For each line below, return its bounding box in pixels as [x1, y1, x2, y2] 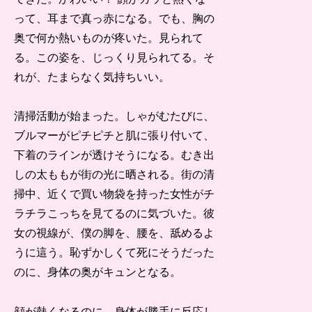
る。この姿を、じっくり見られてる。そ [14, 51, 215, 63]
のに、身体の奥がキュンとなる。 [14, 266, 182, 279]
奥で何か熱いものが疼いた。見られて [14, 31, 204, 44]
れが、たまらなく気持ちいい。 [14, 70, 171, 83]
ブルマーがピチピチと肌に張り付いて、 [14, 130, 215, 142]
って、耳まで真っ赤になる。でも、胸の [14, 12, 215, 24]
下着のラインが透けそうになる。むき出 [14, 149, 215, 162]
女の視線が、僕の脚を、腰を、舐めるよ [14, 227, 215, 240]
